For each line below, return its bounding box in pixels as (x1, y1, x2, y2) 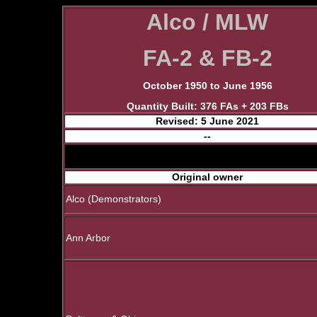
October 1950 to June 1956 (142, 81, 272, 92)
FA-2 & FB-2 (142, 45, 272, 71)
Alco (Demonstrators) (66, 194, 161, 204)
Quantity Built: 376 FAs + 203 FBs (126, 100, 289, 112)
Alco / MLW (146, 9, 268, 35)
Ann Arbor (66, 233, 110, 243)
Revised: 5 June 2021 (156, 116, 259, 127)
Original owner (172, 172, 243, 183)
